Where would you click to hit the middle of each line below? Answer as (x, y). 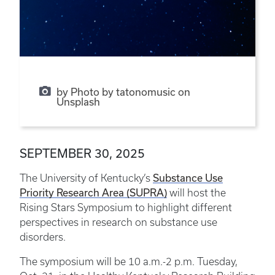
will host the (196, 193)
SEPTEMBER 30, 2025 (82, 154)
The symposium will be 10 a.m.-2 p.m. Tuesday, (129, 262)
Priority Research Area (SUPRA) (93, 193)
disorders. (43, 237)
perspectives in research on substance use (118, 223)
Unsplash (78, 102)
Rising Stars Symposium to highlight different (126, 208)
